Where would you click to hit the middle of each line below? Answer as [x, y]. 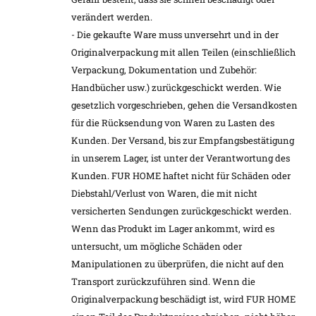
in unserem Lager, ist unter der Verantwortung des [181, 158]
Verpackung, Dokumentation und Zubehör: [164, 70]
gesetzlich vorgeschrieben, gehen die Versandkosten [184, 105]
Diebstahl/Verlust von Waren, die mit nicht [164, 194]
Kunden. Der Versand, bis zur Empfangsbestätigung [183, 141]
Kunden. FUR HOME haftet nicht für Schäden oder [181, 176]
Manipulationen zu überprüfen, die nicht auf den [178, 264]
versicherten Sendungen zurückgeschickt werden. [181, 211]
